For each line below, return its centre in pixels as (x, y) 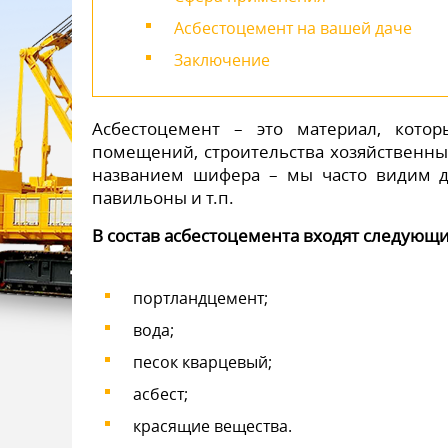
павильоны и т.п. (163, 197)
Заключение (222, 60)
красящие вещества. (212, 426)
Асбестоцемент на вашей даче (293, 28)
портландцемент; (200, 298)
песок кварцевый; (202, 362)
